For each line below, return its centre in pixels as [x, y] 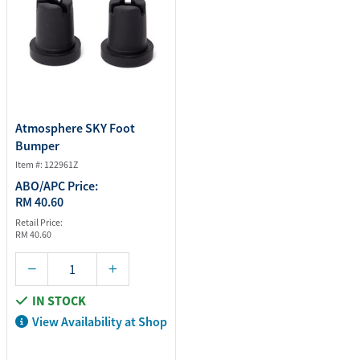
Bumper [37, 145]
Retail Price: [39, 222]
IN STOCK [59, 301]
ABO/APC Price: [57, 186]
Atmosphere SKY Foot [75, 128]
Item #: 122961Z [47, 164]
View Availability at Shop [100, 321]
